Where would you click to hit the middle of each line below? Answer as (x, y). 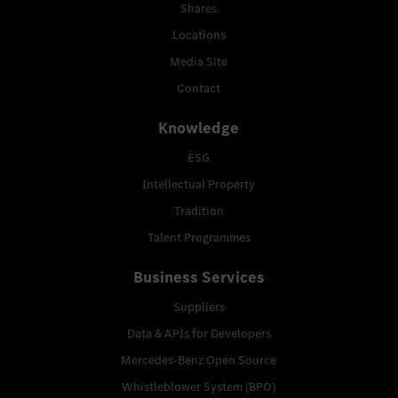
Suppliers (199, 306)
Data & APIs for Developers (199, 333)
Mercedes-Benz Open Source (199, 360)
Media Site (199, 61)
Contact (199, 88)
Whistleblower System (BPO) (199, 386)
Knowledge (199, 127)
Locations (199, 35)
